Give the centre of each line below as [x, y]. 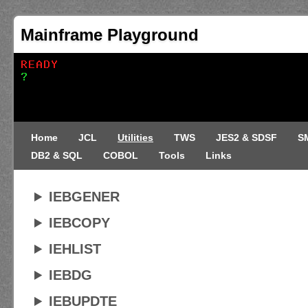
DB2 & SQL [57, 155]
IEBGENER [85, 197]
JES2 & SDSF [246, 137]
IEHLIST [75, 249]
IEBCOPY [80, 223]
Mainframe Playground [110, 35]
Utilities [135, 137]
